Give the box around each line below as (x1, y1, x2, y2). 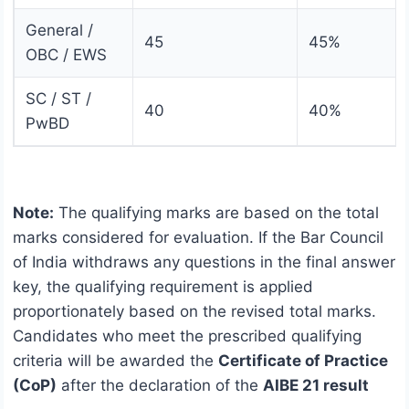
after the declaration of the (57, 375, 263, 394)
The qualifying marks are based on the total (54, 203, 379, 222)
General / (26, 20, 93, 39)
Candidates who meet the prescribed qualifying (13, 326, 362, 345)
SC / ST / (26, 89, 91, 108)
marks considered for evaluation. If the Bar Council (13, 227, 383, 246)
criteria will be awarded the (13, 351, 218, 370)
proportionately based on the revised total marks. (13, 301, 376, 320)
